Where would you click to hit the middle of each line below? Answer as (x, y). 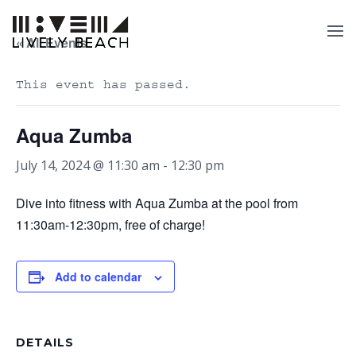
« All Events (52, 43)
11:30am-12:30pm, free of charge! (110, 224)
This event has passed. (103, 84)
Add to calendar (98, 277)
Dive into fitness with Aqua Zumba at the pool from (157, 203)
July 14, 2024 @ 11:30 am (88, 165)
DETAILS (45, 342)
